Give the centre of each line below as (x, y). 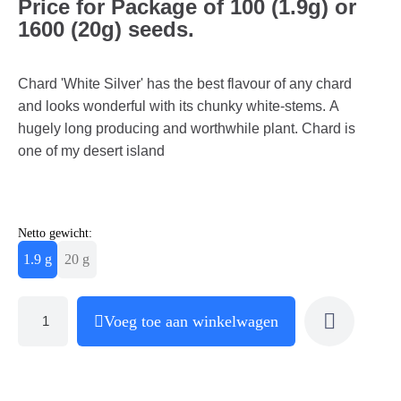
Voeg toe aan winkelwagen (191, 321)
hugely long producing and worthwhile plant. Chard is (187, 128)
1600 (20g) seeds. (106, 29)
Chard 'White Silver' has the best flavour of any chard (185, 83)
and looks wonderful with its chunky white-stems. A (179, 106)
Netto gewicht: (55, 233)
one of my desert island (91, 150)
